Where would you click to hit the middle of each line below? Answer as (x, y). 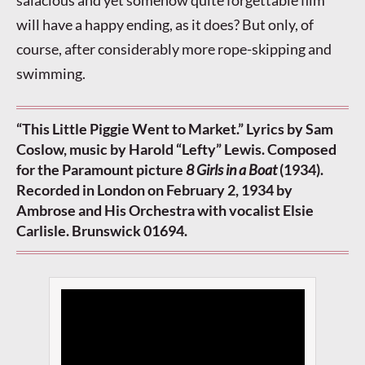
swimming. (51, 74)
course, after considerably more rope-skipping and (174, 49)
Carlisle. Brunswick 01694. (102, 231)
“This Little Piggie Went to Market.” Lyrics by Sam (175, 129)
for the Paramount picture (101, 170)
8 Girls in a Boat (231, 170)
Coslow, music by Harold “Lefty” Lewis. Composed (176, 150)
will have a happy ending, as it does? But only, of (165, 25)
